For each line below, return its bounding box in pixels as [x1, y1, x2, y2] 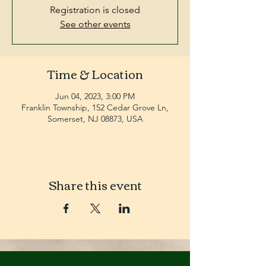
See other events [59, 18, 131, 30]
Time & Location [47, 62, 143, 84]
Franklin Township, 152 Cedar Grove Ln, [21, 102, 169, 113]
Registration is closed [50, 4, 140, 15]
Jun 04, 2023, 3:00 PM [55, 91, 135, 102]
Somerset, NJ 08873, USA [47, 113, 143, 124]
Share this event [48, 173, 142, 195]
